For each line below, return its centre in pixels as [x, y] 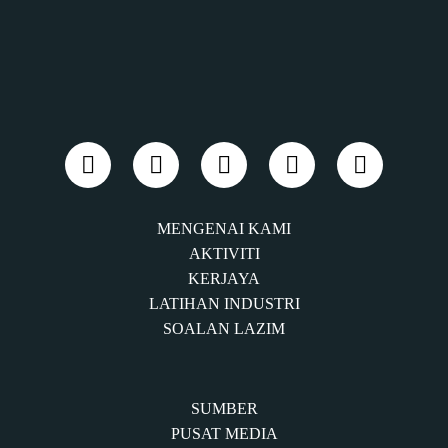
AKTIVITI [224, 253]
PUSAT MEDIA [224, 433]
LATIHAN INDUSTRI [224, 303]
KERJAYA [224, 278]
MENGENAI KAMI [224, 228]
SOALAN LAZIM [224, 328]
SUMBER [224, 408]
